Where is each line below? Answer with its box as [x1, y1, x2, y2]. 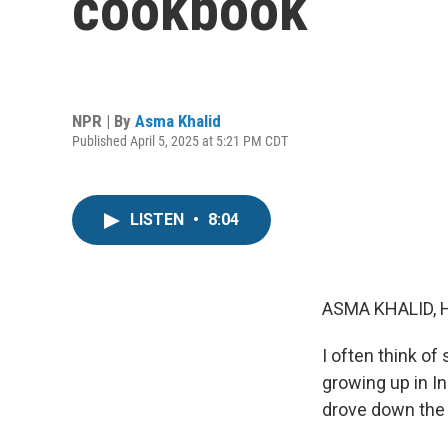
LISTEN [130, 210, 188, 229]
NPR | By [72, 110, 135, 131]
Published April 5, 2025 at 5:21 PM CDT [72, 132, 288, 149]
